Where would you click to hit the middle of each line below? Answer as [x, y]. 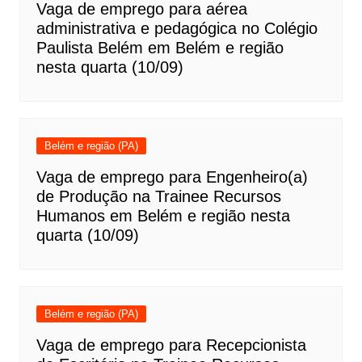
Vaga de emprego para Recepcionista [171, 345]
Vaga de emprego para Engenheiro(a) [172, 177]
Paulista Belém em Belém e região [160, 48]
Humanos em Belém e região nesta [163, 216]
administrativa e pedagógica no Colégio [177, 29]
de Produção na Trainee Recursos [158, 197]
